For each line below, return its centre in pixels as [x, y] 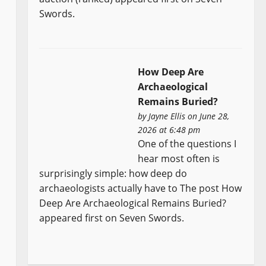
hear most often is [179, 159]
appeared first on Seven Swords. [112, 218]
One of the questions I [187, 144]
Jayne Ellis [167, 116]
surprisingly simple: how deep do [113, 174]
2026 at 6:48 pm [169, 130]
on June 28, [208, 116]
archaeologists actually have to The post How [141, 189]
